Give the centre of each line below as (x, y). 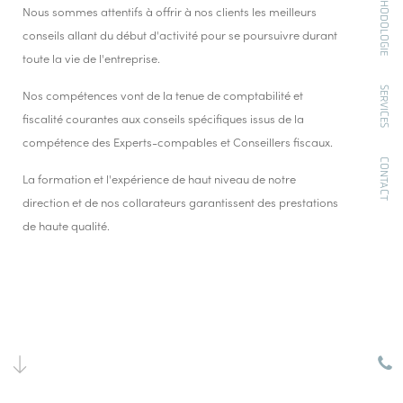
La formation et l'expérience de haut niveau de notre (159, 178)
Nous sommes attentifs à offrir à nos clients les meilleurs (170, 11)
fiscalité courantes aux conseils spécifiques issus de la (163, 118)
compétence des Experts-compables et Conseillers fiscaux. (178, 141)
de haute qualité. (67, 225)
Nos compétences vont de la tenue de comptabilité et (163, 94)
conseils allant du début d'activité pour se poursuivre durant (180, 34)
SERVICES (385, 106)
